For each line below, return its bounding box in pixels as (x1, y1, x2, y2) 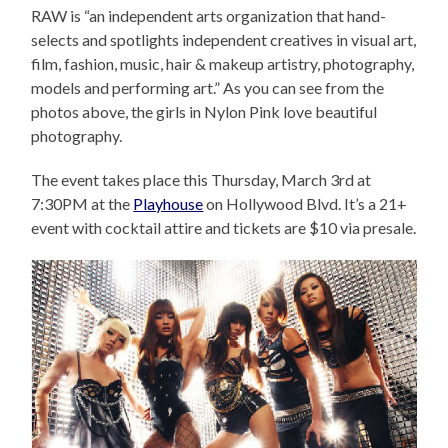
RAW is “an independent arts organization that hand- (31, 6, 387, 26)
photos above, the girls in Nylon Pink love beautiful (31, 102, 378, 122)
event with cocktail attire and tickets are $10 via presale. (31, 218, 417, 238)
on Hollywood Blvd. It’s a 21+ (203, 194, 408, 214)
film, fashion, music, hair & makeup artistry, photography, (31, 54, 415, 74)
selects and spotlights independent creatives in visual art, (31, 30, 417, 50)
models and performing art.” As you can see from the (31, 78, 385, 98)
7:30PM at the (31, 194, 134, 214)
